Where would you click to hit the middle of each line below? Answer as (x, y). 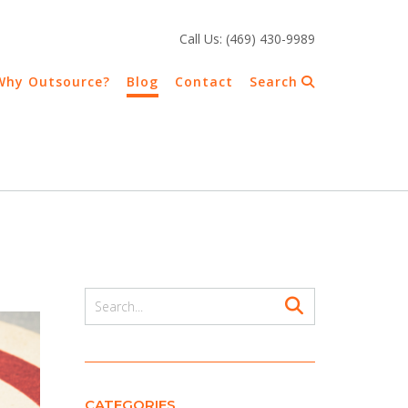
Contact (204, 82)
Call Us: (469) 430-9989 (247, 39)
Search (274, 82)
